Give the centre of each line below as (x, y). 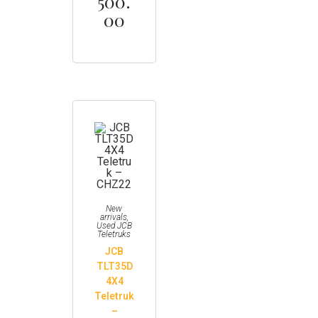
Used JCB (114, 226)
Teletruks (114, 234)
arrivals (113, 217)
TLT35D (114, 266)
